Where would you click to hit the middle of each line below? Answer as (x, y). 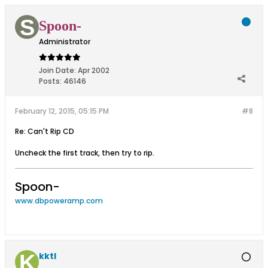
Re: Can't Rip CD (45, 131)
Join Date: (57, 70)
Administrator (65, 42)
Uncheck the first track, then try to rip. (85, 153)
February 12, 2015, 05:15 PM (62, 111)
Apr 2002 (94, 70)
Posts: (50, 81)
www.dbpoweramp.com (59, 201)
